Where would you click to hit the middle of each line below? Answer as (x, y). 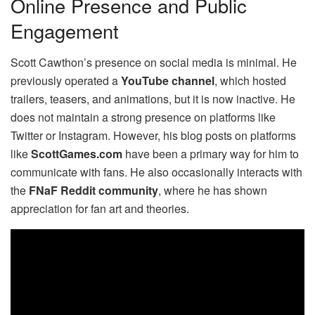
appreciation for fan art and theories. (100, 208)
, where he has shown (213, 190)
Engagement (65, 31)
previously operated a (66, 80)
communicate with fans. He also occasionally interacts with (156, 172)
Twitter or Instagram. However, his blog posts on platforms (153, 135)
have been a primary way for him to (211, 153)
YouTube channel (168, 80)
